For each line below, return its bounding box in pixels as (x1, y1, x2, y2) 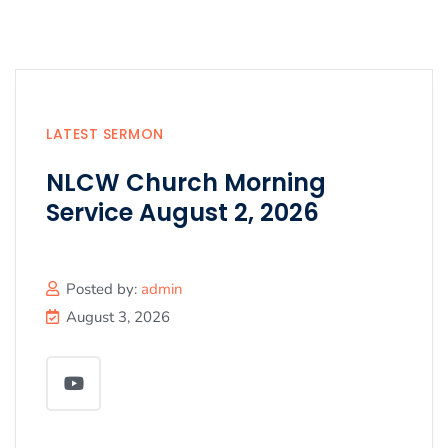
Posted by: (66, 278, 141, 299)
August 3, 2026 (66, 306, 170, 327)
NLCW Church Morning (46, 165, 326, 199)
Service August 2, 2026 (46, 195, 319, 229)
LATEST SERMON (46, 123, 164, 144)
